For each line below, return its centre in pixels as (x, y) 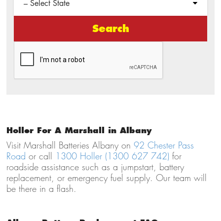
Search (110, 29)
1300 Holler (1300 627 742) (112, 156)
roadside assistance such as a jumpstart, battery (95, 167)
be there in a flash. (41, 189)
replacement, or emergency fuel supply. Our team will (106, 178)
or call (40, 156)
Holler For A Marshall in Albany (79, 130)
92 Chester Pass (164, 146)
